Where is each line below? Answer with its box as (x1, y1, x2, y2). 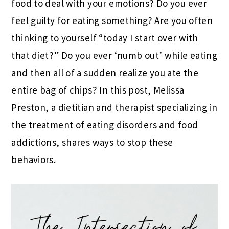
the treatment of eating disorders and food (11, 118, 198, 131)
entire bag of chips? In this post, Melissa (11, 83, 185, 96)
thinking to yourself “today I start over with (11, 31, 198, 44)
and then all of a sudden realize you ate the (11, 66, 199, 79)
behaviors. (11, 153, 56, 166)
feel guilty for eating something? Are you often (11, 14, 213, 27)
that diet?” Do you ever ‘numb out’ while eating (11, 49, 218, 61)
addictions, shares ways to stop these (11, 135, 173, 148)
